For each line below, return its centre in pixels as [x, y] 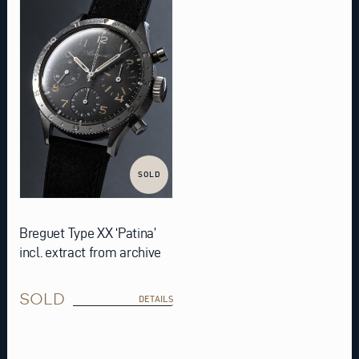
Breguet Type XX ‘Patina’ [87, 233]
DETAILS [155, 299]
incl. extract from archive [90, 252]
